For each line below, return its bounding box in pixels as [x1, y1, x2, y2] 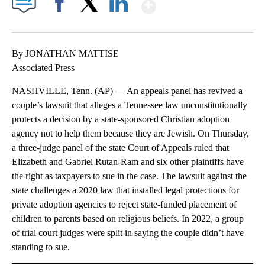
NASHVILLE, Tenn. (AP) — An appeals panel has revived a [12, 86, 243, 96]
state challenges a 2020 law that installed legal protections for [12, 185, 239, 196]
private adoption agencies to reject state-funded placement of [12, 199, 237, 210]
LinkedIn [105, 19, 132, 28]
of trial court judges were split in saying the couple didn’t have [12, 228, 244, 238]
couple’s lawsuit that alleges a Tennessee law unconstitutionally [12, 100, 247, 111]
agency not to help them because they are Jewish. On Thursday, [12, 128, 249, 139]
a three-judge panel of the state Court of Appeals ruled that [12, 143, 229, 153]
